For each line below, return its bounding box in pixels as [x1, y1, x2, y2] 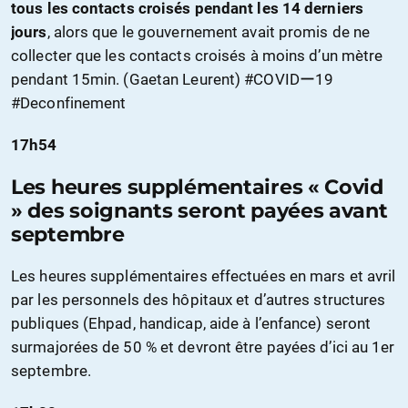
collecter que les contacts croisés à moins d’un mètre [11, 46, 383, 66]
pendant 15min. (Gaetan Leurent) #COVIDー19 [11, 70, 334, 89]
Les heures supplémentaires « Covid [11, 174, 383, 200]
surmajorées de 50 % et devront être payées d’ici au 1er [11, 338, 395, 357]
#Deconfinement [11, 94, 127, 113]
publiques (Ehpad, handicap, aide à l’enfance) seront [11, 314, 372, 333]
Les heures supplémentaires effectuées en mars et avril [11, 267, 396, 286]
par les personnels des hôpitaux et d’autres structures [11, 291, 386, 310]
